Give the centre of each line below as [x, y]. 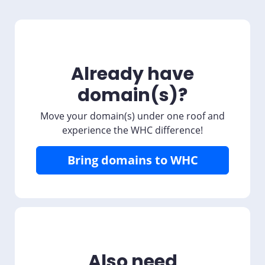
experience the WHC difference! [132, 130]
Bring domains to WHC [132, 160]
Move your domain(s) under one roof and [132, 116]
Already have [132, 74]
